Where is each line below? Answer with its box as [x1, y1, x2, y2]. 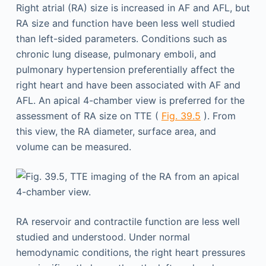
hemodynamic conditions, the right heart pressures [15, 246, 245, 258]
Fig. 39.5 [161, 109, 201, 122]
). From [200, 109, 236, 122]
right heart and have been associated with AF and [15, 78, 240, 91]
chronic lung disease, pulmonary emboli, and [15, 47, 216, 60]
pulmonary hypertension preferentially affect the [15, 63, 235, 75]
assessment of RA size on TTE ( [15, 109, 161, 122]
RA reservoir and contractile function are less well [15, 215, 240, 227]
